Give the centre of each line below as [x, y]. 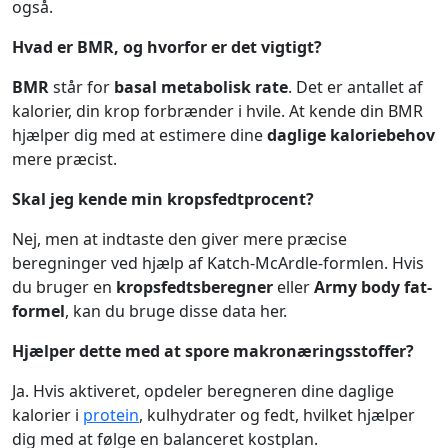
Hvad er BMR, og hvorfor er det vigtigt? [167, 47]
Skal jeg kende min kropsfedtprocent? [163, 199]
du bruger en [64, 287]
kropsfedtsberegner [194, 287]
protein [111, 415]
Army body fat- [373, 287]
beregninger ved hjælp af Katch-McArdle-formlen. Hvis [218, 263]
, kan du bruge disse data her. [176, 311]
